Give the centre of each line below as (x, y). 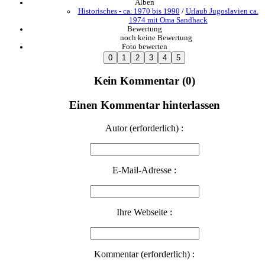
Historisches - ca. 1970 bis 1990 (129, 11)
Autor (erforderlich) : (144, 128)
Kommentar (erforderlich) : (144, 254)
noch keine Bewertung (156, 38)
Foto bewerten (144, 46)
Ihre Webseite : (144, 212)
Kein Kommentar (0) (144, 81)
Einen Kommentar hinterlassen (144, 105)
